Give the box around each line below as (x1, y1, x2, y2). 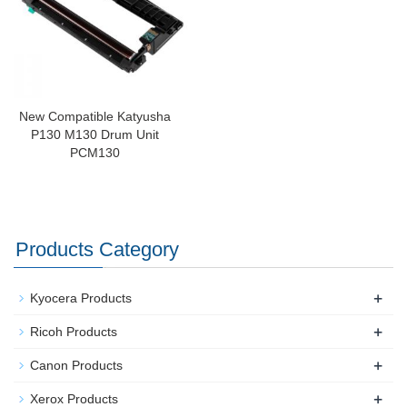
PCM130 (70, 145, 120, 161)
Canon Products (30, 358, 123, 373)
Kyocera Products (30, 291, 132, 306)
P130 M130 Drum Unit (31, 127, 159, 143)
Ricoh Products (30, 324, 117, 340)
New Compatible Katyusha (19, 109, 171, 124)
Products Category (15, 238, 179, 262)
